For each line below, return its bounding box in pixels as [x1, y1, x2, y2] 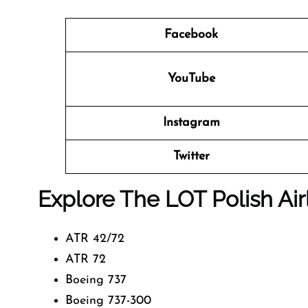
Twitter [173, 150, 210, 163]
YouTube [167, 72, 215, 85]
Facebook [164, 28, 218, 41]
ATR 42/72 [65, 232, 124, 245]
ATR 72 [65, 253, 106, 266]
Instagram [162, 116, 220, 129]
